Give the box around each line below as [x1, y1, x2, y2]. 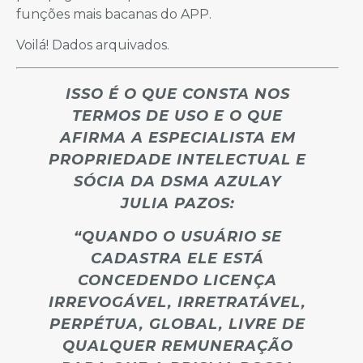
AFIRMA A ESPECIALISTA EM [59, 128, 296, 147]
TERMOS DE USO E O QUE [72, 106, 283, 125]
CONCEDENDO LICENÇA [78, 271, 277, 289]
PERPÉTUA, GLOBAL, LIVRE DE [49, 314, 305, 333]
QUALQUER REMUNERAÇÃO [62, 336, 293, 355]
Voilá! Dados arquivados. [16, 37, 169, 53]
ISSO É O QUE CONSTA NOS [65, 84, 290, 103]
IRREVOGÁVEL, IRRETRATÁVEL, [49, 293, 306, 311]
